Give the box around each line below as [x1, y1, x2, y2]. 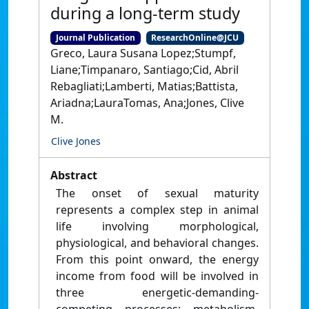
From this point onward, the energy [56, 252, 259, 268]
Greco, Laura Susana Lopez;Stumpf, [50, 46, 236, 61]
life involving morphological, [56, 219, 259, 235]
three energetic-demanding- [56, 285, 259, 301]
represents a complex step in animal [56, 202, 259, 218]
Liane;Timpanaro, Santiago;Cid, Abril [50, 62, 239, 78]
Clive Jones [51, 134, 101, 148]
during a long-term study [50, 2, 240, 24]
